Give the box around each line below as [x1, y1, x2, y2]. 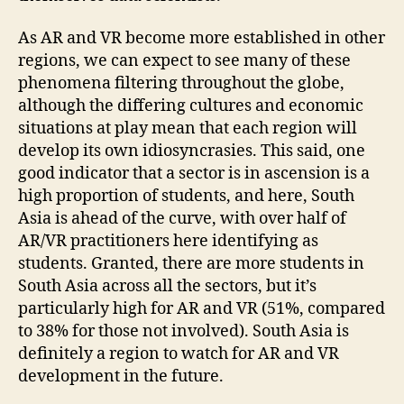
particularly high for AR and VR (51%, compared [18, 298, 385, 320]
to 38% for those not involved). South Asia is [18, 321, 349, 343]
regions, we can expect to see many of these [18, 50, 351, 72]
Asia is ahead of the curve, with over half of [18, 208, 346, 230]
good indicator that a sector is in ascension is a [18, 163, 370, 185]
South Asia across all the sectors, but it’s [18, 276, 317, 298]
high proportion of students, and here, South [18, 186, 354, 207]
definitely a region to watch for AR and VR [18, 344, 339, 365]
